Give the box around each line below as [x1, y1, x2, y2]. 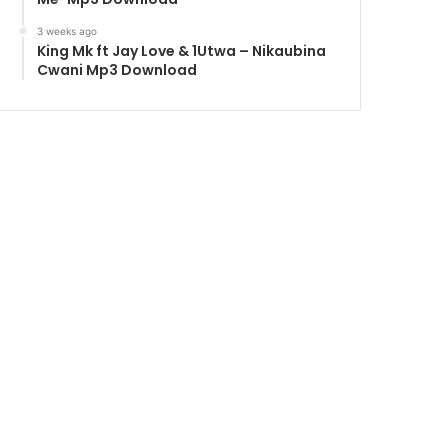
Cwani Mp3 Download [37, 59, 198, 80]
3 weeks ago [37, 24, 98, 37]
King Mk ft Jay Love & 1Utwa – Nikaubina [37, 40, 327, 61]
